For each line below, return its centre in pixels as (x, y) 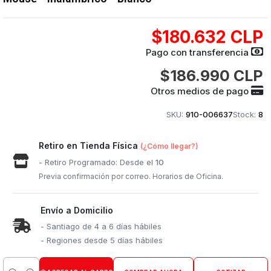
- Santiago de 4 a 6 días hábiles (101, 226)
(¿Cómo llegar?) (170, 146)
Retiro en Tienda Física (90, 145)
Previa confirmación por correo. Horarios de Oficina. (131, 176)
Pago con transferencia (198, 52)
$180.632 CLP (207, 37)
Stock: (244, 114)
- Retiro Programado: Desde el (97, 162)
